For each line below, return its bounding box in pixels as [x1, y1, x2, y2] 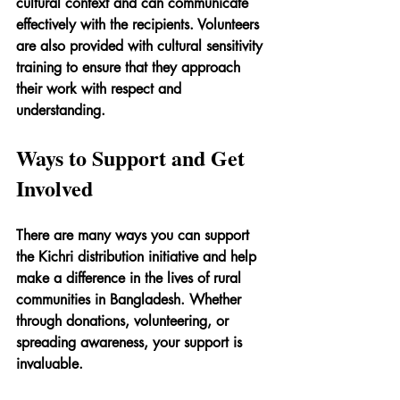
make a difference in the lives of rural [16, 268, 246, 287]
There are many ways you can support [16, 225, 254, 245]
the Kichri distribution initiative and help [16, 246, 261, 266]
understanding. [16, 100, 105, 120]
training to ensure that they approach [16, 57, 245, 77]
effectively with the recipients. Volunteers [16, 14, 263, 34]
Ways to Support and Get [16, 141, 250, 173]
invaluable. [16, 354, 83, 373]
